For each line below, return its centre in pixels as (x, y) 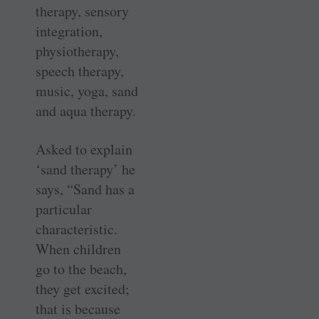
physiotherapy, (77, 51)
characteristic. (77, 229)
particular (64, 209)
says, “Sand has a (85, 189)
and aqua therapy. (86, 111)
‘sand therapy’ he (85, 169)
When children (78, 249)
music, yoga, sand (87, 91)
